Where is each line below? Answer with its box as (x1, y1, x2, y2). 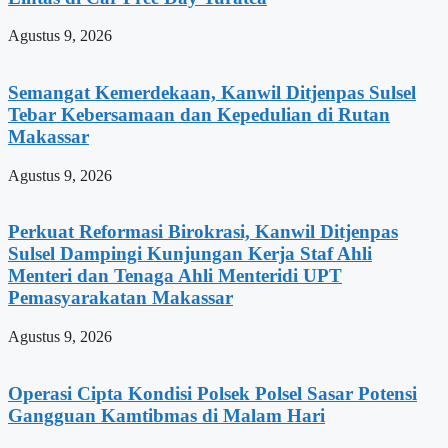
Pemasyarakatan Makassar (8, 287, 233, 309)
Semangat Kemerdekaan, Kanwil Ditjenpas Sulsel (8, 82, 416, 103)
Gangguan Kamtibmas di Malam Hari (8, 404, 325, 426)
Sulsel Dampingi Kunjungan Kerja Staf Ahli (8, 243, 372, 265)
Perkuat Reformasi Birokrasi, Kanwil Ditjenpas (8, 221, 398, 243)
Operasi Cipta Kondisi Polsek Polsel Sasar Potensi (8, 382, 417, 404)
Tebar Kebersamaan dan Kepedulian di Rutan (8, 104, 390, 125)
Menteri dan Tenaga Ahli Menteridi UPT (8, 265, 342, 287)
